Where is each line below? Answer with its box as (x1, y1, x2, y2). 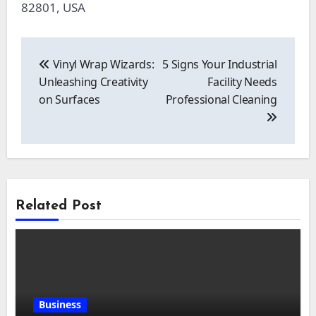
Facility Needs (207, 74, 277, 90)
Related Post (16, 199, 102, 214)
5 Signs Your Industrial (162, 56, 277, 73)
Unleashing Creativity (39, 74, 148, 90)
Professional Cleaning (165, 92, 277, 108)
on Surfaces (39, 92, 100, 108)
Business (39, 297, 82, 311)
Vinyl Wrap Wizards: (49, 56, 154, 73)
